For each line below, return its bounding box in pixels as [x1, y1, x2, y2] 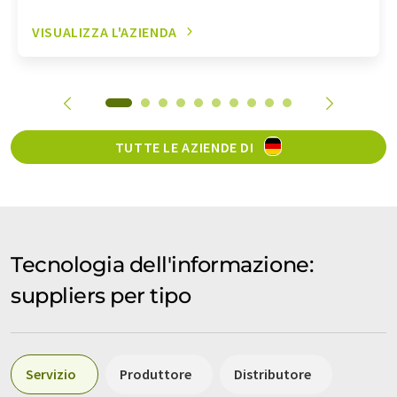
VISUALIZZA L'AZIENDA [32, 22, 177, 41]
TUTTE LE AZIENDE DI [114, 137, 258, 156]
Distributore [234, 364, 311, 383]
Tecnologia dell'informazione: [11, 251, 314, 277]
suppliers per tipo [11, 282, 191, 308]
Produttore [120, 364, 191, 383]
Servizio [26, 364, 76, 383]
